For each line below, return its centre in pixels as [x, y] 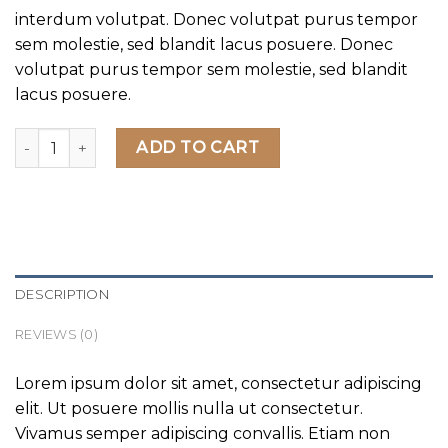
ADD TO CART [198, 148]
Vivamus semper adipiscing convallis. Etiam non [202, 434]
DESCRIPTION [62, 295]
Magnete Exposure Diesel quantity [141, 138]
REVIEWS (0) [56, 335]
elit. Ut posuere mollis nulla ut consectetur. [189, 409]
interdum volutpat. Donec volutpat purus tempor [216, 20]
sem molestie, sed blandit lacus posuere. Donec [204, 45]
